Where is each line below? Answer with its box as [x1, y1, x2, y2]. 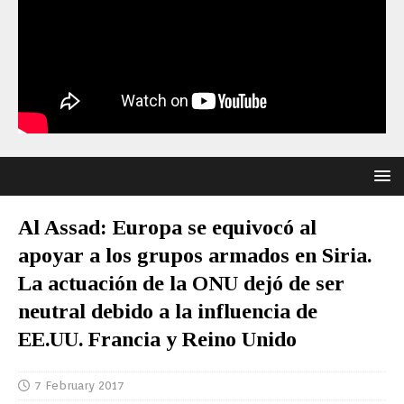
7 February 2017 [34, 379, 124, 392]
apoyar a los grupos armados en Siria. [18, 243, 372, 267]
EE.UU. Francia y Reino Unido [18, 327, 297, 351]
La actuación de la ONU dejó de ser [18, 271, 344, 295]
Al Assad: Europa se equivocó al [18, 216, 317, 239]
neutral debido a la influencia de [18, 299, 317, 323]
